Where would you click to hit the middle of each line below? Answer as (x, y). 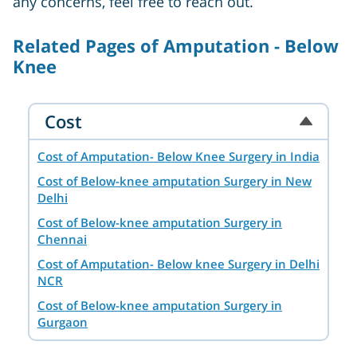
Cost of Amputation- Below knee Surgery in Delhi (178, 264)
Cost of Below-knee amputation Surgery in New (174, 181)
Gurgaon (62, 322)
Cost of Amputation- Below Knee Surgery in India (178, 157)
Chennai (62, 239)
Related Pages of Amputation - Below (176, 46)
